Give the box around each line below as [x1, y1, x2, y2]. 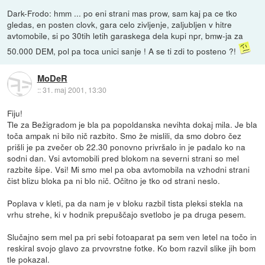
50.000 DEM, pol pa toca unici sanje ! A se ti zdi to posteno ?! [7, 45, 239, 57]
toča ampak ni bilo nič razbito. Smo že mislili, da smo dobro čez [7, 130, 242, 142]
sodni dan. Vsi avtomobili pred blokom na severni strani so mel [7, 152, 240, 164]
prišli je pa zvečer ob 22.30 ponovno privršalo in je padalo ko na [7, 141, 246, 153]
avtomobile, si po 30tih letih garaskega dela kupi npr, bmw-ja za [7, 30, 244, 42]
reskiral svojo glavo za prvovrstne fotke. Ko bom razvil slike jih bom [7, 242, 256, 254]
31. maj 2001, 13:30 [42, 84, 106, 95]
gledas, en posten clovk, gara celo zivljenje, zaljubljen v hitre [7, 18, 232, 31]
